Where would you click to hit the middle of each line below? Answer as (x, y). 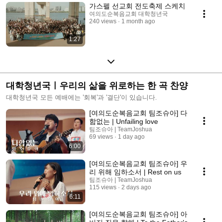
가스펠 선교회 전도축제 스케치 (137, 6)
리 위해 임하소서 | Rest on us (135, 172)
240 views (103, 21)
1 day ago (131, 137)
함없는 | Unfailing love (124, 121)
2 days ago (136, 187)
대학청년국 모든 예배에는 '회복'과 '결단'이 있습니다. (82, 97)
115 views (103, 187)
